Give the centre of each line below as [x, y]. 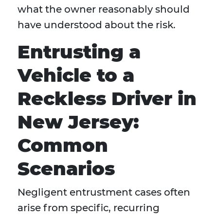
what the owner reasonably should [104, 9]
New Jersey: [78, 122]
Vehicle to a [76, 75]
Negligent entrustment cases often [104, 192]
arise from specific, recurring [89, 208]
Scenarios [66, 169]
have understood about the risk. [97, 25]
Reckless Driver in [107, 99]
